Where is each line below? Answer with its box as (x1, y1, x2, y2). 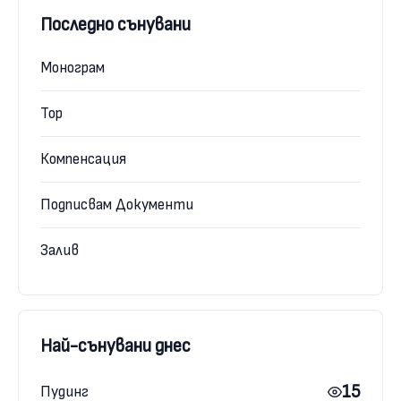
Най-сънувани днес (40, 335, 191, 357)
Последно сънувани (40, 13, 191, 36)
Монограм (40, 58, 105, 77)
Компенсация (40, 149, 126, 168)
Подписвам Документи (40, 195, 193, 214)
